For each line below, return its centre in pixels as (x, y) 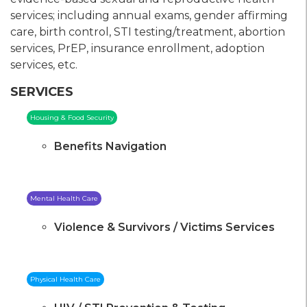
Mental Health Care (64, 199)
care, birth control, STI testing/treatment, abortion (148, 32)
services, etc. (44, 65)
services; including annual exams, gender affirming (149, 16)
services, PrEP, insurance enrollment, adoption (137, 49)
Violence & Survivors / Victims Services (164, 228)
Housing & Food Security (72, 118)
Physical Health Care (65, 280)
